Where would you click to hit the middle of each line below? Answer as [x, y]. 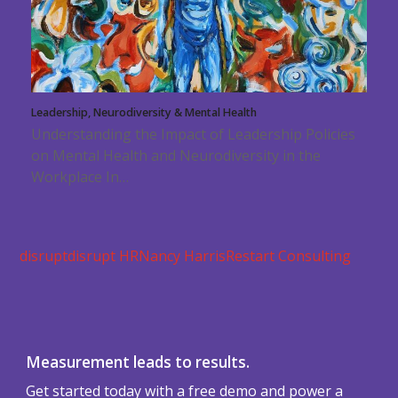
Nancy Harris [183, 255]
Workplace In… [80, 176]
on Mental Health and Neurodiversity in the [175, 155]
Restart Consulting [289, 255]
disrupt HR [103, 255]
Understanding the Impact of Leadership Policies [193, 134]
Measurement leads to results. [138, 362]
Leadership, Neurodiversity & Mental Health [143, 112]
